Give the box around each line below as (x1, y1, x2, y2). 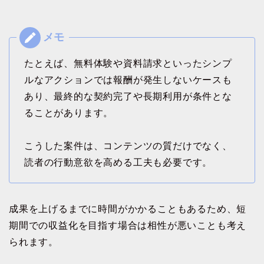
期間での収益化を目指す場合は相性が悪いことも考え (9, 220, 247, 230)
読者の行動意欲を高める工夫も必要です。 (24, 157, 213, 167)
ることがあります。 (24, 107, 114, 118)
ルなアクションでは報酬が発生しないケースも (24, 74, 232, 85)
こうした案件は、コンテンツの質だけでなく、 (24, 140, 232, 151)
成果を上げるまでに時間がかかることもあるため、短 (9, 203, 247, 214)
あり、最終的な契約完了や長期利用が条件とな (24, 91, 232, 101)
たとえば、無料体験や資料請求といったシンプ (24, 58, 232, 68)
